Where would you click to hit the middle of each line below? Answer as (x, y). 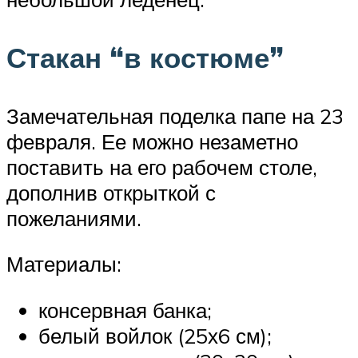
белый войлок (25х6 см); (155, 336)
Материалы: (64, 264)
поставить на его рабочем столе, (162, 167)
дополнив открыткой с (111, 192)
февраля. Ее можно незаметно (152, 141)
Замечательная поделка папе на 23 (175, 115)
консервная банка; (125, 310)
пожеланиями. (74, 218)
